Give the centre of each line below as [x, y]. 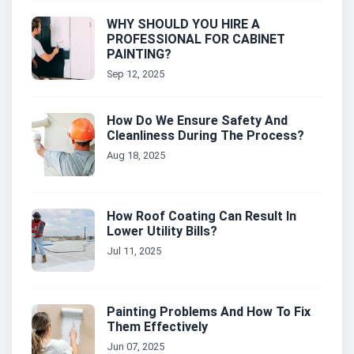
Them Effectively [157, 327]
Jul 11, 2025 [134, 251]
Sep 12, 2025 [136, 74]
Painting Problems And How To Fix [209, 312]
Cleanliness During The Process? [205, 136]
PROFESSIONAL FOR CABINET [196, 40]
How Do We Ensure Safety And [197, 121]
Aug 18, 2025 [136, 156]
